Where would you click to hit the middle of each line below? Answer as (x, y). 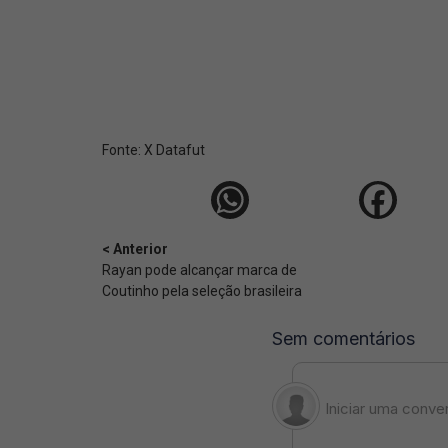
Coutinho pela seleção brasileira (202, 291)
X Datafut (174, 150)
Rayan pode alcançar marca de (199, 270)
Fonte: (123, 150)
